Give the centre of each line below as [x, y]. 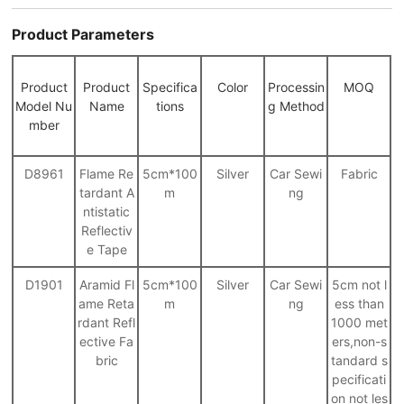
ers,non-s [359, 341]
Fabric [359, 173]
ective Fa [107, 341]
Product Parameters [83, 34]
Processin [296, 87]
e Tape [106, 249]
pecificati [359, 379]
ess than [359, 303]
